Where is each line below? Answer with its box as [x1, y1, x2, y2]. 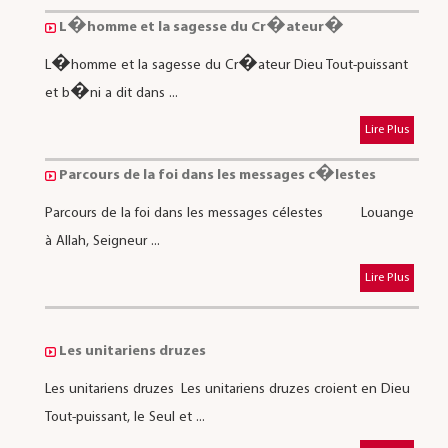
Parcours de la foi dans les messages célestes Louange [44, 203, 414, 223]
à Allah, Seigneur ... [44, 231, 160, 251]
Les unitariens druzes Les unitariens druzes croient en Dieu [44, 379, 410, 399]
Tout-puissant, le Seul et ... [44, 407, 205, 427]
